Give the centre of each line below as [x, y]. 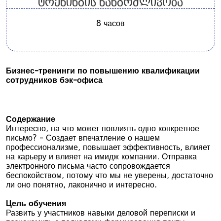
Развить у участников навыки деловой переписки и [101, 213]
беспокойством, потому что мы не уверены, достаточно [110, 175]
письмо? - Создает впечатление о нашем [83, 138]
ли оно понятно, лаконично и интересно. [81, 185]
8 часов [110, 23]
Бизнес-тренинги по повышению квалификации [103, 71]
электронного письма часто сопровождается [88, 166]
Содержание [31, 119]
